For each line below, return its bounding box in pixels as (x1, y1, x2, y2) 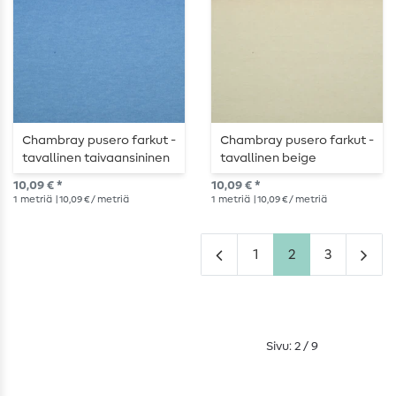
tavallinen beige (220, 152, 316, 165)
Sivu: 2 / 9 (265, 340, 318, 354)
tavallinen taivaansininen (22, 152, 170, 165)
